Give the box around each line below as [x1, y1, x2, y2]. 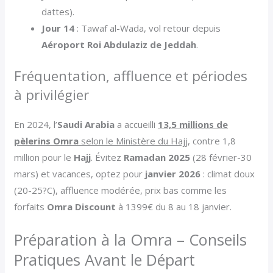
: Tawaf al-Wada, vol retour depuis [74, 21, 221, 34]
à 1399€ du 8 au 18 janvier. [116, 200, 232, 213]
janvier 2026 [145, 168, 201, 180]
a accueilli [115, 118, 158, 131]
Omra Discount [47, 200, 116, 213]
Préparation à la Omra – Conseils [14, 229, 247, 250]
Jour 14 [41, 21, 75, 34]
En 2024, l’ [14, 118, 58, 131]
